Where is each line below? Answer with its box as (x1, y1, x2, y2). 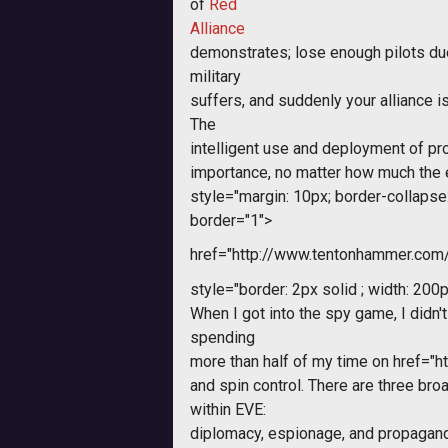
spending (190, 327, 255, 347)
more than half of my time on (190, 351, 393, 371)
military (190, 66, 241, 86)
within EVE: (190, 399, 266, 419)
